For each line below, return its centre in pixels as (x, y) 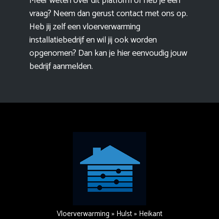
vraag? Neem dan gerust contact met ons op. (109, 14)
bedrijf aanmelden (60, 67)
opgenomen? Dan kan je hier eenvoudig (100, 54)
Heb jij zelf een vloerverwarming (85, 27)
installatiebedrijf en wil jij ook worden (93, 40)
